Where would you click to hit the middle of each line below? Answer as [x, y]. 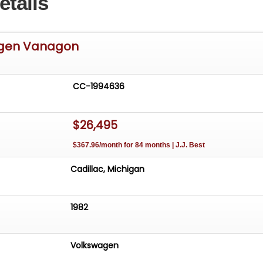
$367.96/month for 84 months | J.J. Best [139, 145]
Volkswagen [95, 246]
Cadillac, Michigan [108, 169]
